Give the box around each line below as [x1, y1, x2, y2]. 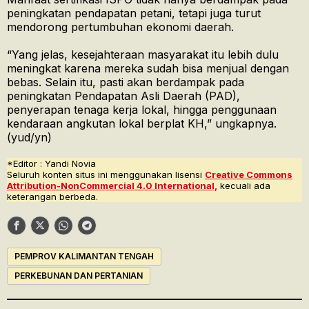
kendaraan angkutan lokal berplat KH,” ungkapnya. [7, 117, 277, 131]
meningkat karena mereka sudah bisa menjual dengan [7, 61, 289, 76]
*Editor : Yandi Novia [7, 158, 96, 170]
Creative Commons [205, 169, 292, 181]
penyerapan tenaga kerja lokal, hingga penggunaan [7, 103, 277, 117]
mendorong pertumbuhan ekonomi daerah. [7, 20, 234, 34]
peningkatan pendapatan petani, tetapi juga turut [7, 6, 261, 21]
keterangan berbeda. [7, 191, 98, 203]
